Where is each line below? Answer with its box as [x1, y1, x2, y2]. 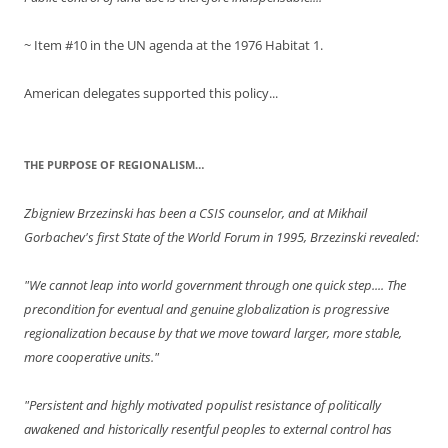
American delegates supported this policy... [24, 84, 278, 103]
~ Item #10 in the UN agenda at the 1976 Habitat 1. [24, 36, 323, 55]
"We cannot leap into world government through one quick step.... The [24, 276, 406, 295]
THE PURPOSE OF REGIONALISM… [24, 157, 204, 173]
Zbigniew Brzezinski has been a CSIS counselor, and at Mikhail [24, 204, 367, 223]
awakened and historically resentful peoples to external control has [24, 420, 392, 439]
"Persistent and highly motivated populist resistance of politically [24, 396, 381, 415]
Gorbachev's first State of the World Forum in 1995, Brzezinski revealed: [24, 228, 419, 247]
